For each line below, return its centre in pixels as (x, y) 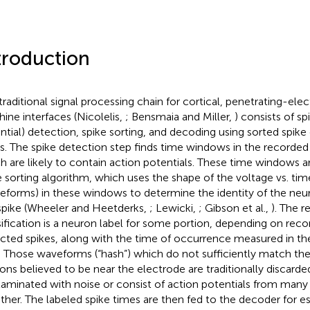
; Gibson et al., (235, 208)
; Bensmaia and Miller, (180, 116)
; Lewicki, (174, 208)
